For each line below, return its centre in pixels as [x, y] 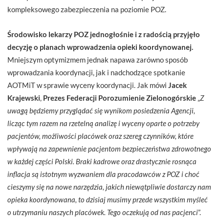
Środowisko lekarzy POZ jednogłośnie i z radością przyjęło [104, 34]
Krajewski [24, 98]
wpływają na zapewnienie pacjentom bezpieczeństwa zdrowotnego [109, 148]
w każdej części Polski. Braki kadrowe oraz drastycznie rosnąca [102, 161]
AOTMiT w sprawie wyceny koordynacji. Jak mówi [88, 85]
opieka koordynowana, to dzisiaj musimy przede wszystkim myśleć [108, 199]
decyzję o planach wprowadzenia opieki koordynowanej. [100, 47]
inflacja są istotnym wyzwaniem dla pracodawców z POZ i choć [103, 174]
